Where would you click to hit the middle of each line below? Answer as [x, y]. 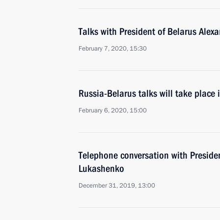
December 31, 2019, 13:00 [117, 186]
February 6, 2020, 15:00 [113, 110]
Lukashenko [101, 168]
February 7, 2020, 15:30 [113, 49]
